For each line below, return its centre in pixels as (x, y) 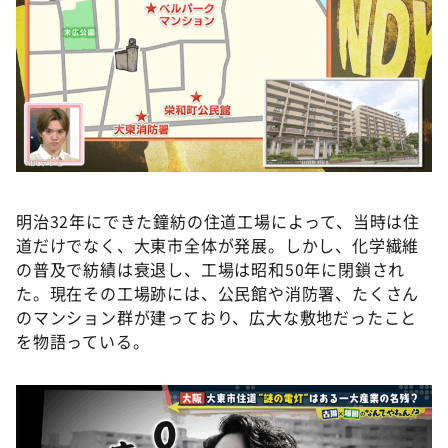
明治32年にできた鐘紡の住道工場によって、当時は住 (218, 221)
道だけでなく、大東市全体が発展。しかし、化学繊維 (218, 245)
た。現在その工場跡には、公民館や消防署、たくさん (218, 293)
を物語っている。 (83, 341)
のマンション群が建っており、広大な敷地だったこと (217, 317)
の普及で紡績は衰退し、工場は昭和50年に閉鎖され (211, 269)
